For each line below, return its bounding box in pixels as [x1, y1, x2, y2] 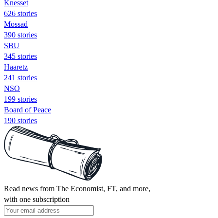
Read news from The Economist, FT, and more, [4, 184, 150, 193]
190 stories [4, 116, 37, 125]
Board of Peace [4, 105, 51, 114]
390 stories [4, 30, 37, 39]
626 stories [4, 9, 37, 18]
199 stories [4, 94, 37, 103]
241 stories [4, 73, 37, 82]
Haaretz [4, 62, 28, 71]
